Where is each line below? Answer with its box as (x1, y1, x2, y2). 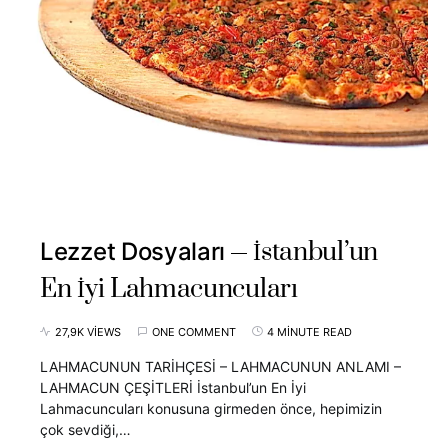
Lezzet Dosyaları (40, 236, 226, 266)
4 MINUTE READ (267, 324, 352, 339)
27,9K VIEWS (55, 324, 121, 339)
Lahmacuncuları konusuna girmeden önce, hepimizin (40, 399, 382, 417)
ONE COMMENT (152, 324, 236, 339)
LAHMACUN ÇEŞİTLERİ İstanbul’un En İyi (40, 378, 306, 396)
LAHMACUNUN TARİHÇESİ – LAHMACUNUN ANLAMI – (40, 357, 401, 375)
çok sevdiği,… (40, 420, 131, 438)
